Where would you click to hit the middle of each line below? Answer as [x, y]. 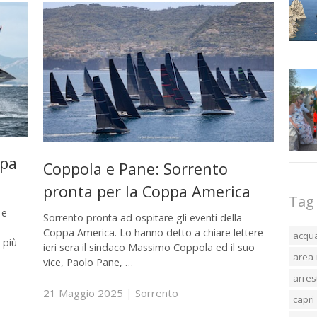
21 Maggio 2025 [83, 293]
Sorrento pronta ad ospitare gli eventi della [142, 218]
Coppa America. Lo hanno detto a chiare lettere [153, 233]
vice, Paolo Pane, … [88, 263]
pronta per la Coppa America [146, 191]
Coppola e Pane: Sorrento [135, 168]
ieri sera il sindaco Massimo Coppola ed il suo [149, 248]
